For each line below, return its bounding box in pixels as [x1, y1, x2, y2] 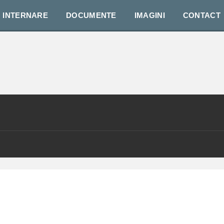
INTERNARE [2, 11, 48, 19]
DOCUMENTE [66, 11, 116, 19]
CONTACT [182, 11, 220, 19]
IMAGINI [134, 11, 165, 19]
